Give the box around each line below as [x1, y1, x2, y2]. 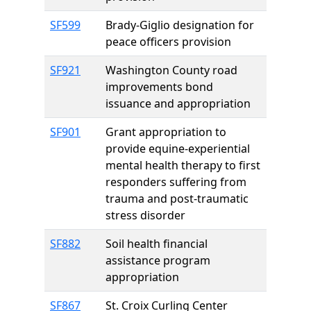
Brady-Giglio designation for [106, 17, 254, 33]
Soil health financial [106, 236, 208, 251]
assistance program [106, 253, 210, 268]
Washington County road [106, 62, 237, 78]
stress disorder [106, 208, 185, 223]
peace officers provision [106, 34, 231, 49]
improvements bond [106, 79, 213, 94]
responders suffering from [106, 174, 246, 190]
